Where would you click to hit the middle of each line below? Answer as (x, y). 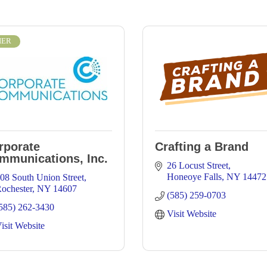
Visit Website (192, 214)
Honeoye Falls (194, 177)
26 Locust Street (198, 165)
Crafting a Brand (202, 147)
